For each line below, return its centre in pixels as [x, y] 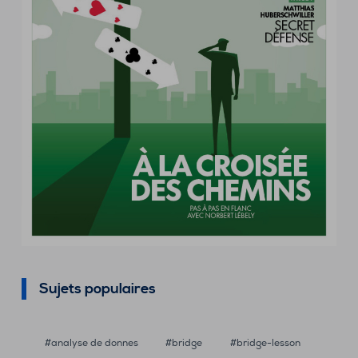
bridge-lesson [268, 343]
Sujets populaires [97, 288]
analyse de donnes [94, 343]
